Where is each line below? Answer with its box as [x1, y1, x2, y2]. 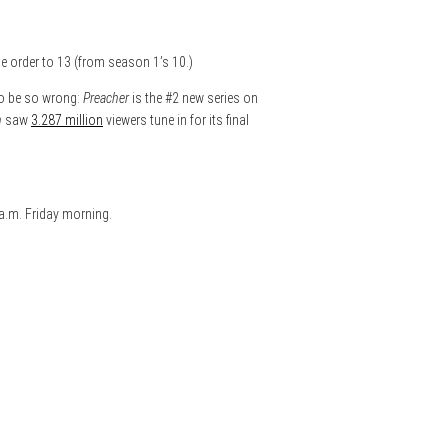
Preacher [83, 89, 129, 106]
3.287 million [31, 111, 103, 128]
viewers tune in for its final [103, 111, 249, 128]
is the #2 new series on [129, 89, 258, 106]
